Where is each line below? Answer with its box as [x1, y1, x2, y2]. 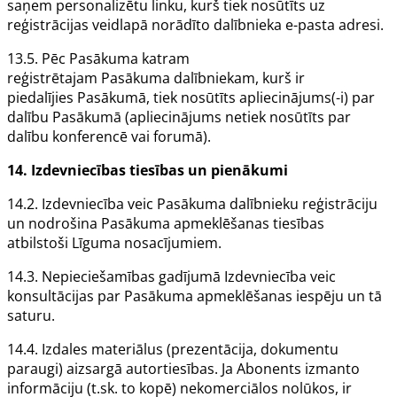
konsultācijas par [7, 286, 124, 307]
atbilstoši [7, 233, 72, 253]
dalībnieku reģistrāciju [226, 194, 378, 214]
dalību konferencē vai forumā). [7, 127, 211, 147]
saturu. [7, 306, 55, 326]
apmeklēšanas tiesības [170, 214, 324, 234]
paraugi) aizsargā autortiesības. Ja [7, 359, 237, 379]
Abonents [237, 359, 301, 379]
